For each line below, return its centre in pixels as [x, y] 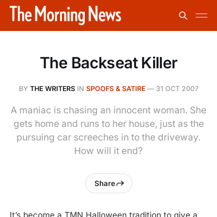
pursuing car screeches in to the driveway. [108, 137]
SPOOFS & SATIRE [116, 88]
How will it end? [108, 151]
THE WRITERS [52, 88]
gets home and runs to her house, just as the [108, 124]
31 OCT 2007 [177, 88]
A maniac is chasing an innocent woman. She [108, 110]
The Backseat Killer [108, 63]
